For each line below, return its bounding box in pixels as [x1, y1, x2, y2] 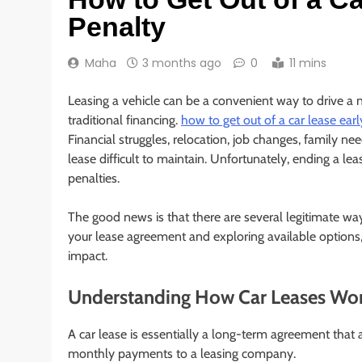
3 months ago [142, 54, 221, 71]
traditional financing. [68, 112, 181, 128]
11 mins [289, 54, 326, 71]
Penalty [68, 11, 166, 42]
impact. [68, 247, 107, 263]
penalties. [68, 170, 120, 186]
